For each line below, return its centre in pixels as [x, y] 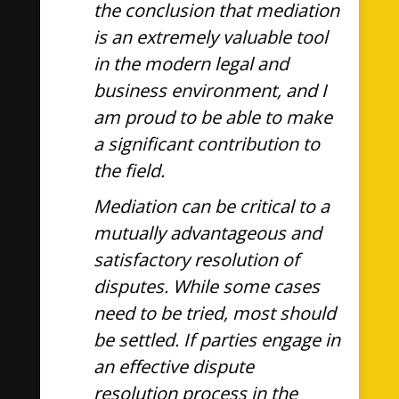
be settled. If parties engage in [216, 340]
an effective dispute [173, 366]
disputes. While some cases [206, 286]
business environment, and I [210, 90]
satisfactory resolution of [196, 260]
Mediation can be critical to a [211, 206]
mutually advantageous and [207, 233]
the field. [129, 171]
